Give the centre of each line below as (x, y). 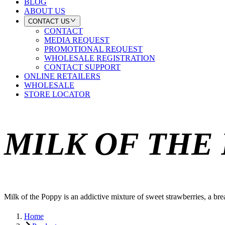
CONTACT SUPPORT (82, 67)
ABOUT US (45, 11)
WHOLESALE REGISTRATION (100, 58)
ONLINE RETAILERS (62, 76)
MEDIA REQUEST (77, 40)
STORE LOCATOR (57, 94)
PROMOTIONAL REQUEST (93, 49)
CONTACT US (49, 22)
